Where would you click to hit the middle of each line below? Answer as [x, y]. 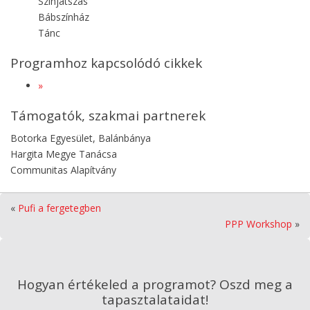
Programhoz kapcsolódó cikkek [106, 63]
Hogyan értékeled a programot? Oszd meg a [155, 284]
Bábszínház [64, 17]
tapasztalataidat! [155, 299]
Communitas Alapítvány [63, 170]
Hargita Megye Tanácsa [64, 154]
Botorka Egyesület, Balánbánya [81, 138]
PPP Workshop [258, 224]
